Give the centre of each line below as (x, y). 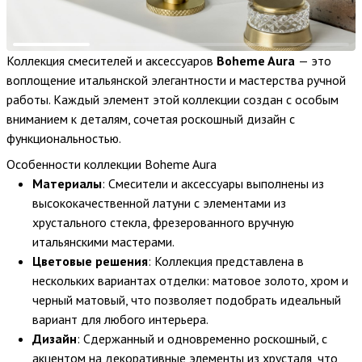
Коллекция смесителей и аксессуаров (112, 61)
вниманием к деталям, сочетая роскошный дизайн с (151, 119)
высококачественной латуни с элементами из (159, 203)
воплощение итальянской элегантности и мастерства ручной (176, 80)
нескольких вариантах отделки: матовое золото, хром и (190, 281)
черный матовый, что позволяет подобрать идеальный (187, 300)
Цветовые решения (90, 261)
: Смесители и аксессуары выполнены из (213, 184)
